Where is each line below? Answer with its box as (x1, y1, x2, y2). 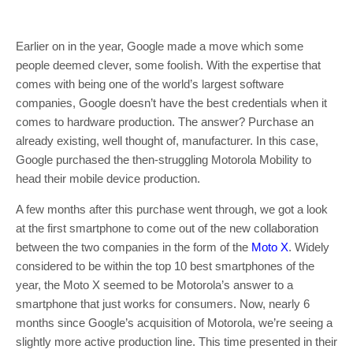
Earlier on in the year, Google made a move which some (16, 39, 303, 53)
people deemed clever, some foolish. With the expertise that (16, 58, 321, 72)
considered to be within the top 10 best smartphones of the (16, 259, 314, 273)
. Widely (288, 240, 329, 254)
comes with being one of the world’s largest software (16, 77, 284, 91)
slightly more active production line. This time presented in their (16, 335, 337, 348)
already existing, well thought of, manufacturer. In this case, (16, 134, 318, 147)
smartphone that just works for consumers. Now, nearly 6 (16, 297, 310, 310)
